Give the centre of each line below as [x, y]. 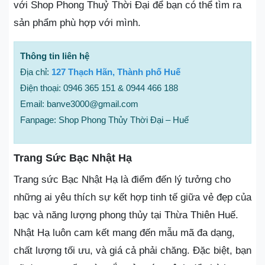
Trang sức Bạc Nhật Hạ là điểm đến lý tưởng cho [122, 180]
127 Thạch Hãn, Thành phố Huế [116, 72]
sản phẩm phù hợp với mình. [77, 23]
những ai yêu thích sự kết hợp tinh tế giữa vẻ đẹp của [132, 197]
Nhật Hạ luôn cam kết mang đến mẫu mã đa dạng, [124, 233]
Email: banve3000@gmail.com [79, 104]
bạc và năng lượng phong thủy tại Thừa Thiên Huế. [126, 215]
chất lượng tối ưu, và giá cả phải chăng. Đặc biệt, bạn [132, 251]
